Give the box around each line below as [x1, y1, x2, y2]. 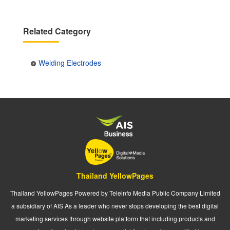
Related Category [23, 25, 91, 37]
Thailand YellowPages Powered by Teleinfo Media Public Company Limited [10, 188, 220, 198]
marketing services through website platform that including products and [15, 214, 215, 223]
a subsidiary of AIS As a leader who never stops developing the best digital [11, 201, 219, 210]
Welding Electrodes [39, 57, 101, 68]
